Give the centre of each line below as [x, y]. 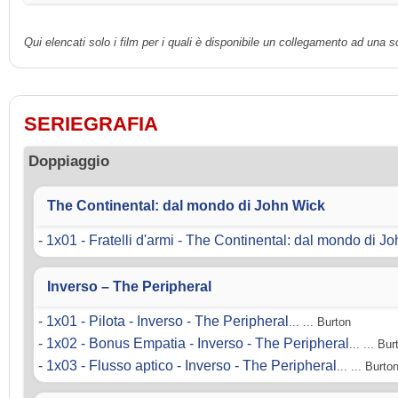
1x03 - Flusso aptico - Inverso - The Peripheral [191, 366]
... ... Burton [320, 322]
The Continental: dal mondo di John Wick [186, 206]
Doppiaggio [69, 162]
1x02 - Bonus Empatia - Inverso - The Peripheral [198, 344]
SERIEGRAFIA [91, 124]
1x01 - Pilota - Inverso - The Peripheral [167, 322]
